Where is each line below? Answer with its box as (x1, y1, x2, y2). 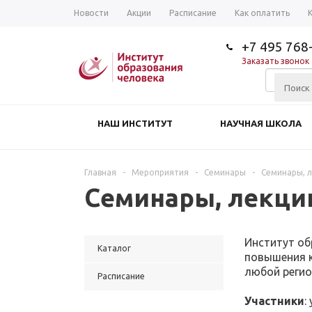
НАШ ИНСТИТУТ (97, 118, 173, 128)
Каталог (97, 244, 131, 253)
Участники (244, 295, 304, 307)
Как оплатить (235, 8, 290, 17)
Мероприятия (132, 168, 189, 177)
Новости (74, 8, 109, 17)
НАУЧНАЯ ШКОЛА (220, 118, 302, 128)
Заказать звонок (242, 56, 309, 65)
